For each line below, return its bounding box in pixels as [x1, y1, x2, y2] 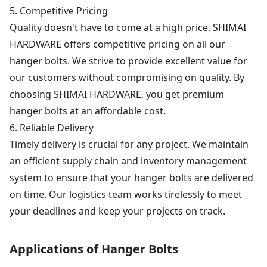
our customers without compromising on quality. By [10, 70, 244, 84]
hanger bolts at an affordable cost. [10, 104, 166, 117]
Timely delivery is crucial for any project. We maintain [10, 137, 249, 151]
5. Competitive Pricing [10, 4, 108, 17]
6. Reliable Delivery [10, 120, 94, 134]
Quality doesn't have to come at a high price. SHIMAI [10, 20, 246, 34]
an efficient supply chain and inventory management [10, 154, 247, 167]
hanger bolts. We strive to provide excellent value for [10, 54, 247, 67]
